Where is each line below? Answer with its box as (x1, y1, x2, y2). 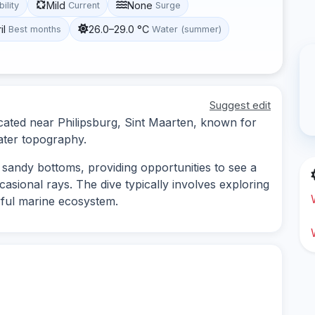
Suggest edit (210, 98, 271, 112)
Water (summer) (151, 23, 221, 34)
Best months (8, 23, 62, 34)
